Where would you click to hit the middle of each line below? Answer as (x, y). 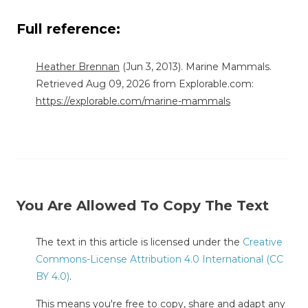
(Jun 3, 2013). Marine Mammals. (196, 67)
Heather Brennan (78, 67)
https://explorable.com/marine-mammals (133, 101)
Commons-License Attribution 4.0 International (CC (159, 260)
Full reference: (70, 29)
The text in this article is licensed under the (139, 242)
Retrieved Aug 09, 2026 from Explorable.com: (145, 84)
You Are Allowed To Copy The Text (143, 206)
